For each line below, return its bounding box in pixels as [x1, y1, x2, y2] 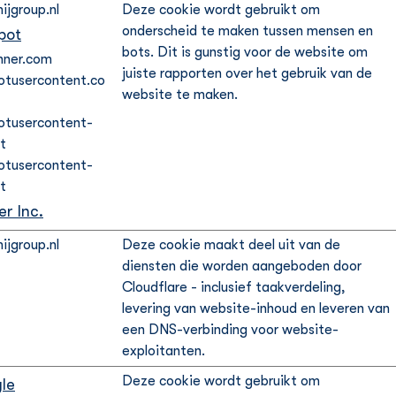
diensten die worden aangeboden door [122, 258, 362, 274]
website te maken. [122, 87, 238, 103]
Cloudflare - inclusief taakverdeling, [122, 279, 346, 295]
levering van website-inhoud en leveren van [122, 301, 390, 316]
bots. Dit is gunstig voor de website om [122, 44, 368, 60]
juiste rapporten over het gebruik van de [122, 65, 372, 81]
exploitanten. [122, 343, 205, 359]
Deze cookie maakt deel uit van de [122, 237, 340, 253]
